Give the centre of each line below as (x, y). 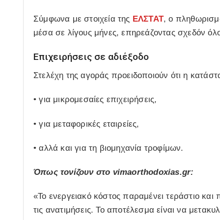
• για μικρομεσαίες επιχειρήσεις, (95, 100)
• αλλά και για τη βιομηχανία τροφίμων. (109, 148)
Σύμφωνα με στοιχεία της (83, 19)
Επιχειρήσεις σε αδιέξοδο (91, 57)
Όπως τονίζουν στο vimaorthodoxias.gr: (114, 172)
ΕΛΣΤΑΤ (148, 19)
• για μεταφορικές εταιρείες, (86, 124)
